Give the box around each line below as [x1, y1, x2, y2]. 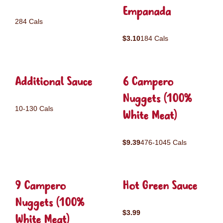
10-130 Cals [15, 105, 53, 112]
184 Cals [140, 34, 168, 42]
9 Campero [15, 178, 66, 195]
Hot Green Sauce [122, 178, 197, 195]
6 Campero [122, 74, 173, 91]
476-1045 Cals [140, 138, 187, 146]
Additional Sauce [15, 74, 92, 91]
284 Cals [15, 17, 43, 25]
